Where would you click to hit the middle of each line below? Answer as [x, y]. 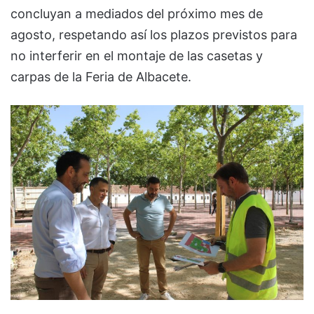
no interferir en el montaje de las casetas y [137, 55]
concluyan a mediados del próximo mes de [137, 13]
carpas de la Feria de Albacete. [101, 76]
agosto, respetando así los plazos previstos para [154, 34]
